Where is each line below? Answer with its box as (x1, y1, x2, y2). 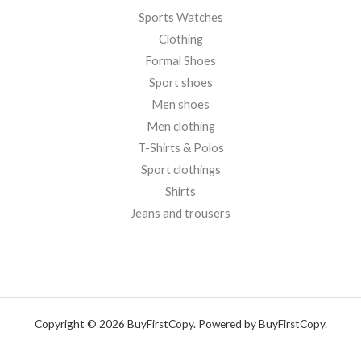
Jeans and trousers (131, 206, 230, 221)
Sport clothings (140, 163, 221, 177)
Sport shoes (148, 76, 213, 90)
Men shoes (151, 98, 210, 112)
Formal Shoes (145, 54, 216, 68)
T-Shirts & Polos (137, 141, 224, 156)
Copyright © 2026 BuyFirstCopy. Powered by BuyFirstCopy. (34, 317, 327, 331)
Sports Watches (138, 10, 223, 25)
